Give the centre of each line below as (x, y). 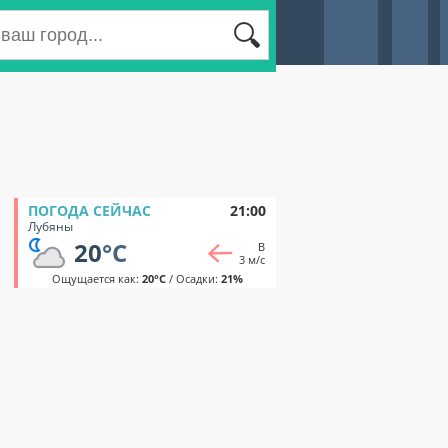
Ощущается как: (96, 278)
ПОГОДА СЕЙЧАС (89, 210)
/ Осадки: (193, 278)
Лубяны (50, 226)
